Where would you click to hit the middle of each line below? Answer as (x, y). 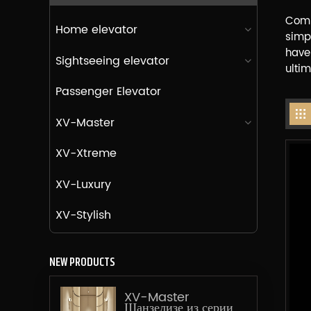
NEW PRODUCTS (82, 261)
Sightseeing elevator (112, 61)
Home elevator (96, 30)
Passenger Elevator (108, 92)
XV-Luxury (83, 184)
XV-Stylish (83, 216)
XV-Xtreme (86, 154)
